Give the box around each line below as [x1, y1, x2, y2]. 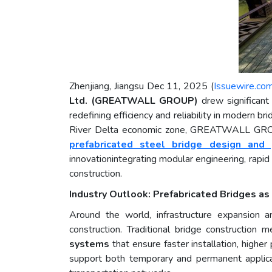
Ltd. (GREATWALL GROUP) [69, 94, 199, 108]
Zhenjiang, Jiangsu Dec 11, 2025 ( [69, 80, 214, 93]
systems [69, 237, 109, 251]
